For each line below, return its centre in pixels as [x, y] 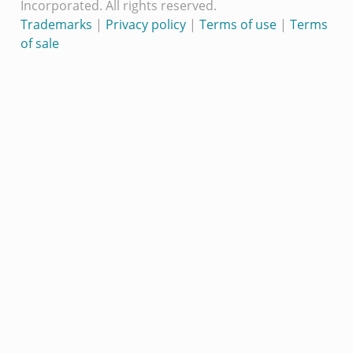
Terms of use [238, 25]
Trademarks [56, 25]
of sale [39, 44]
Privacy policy [145, 25]
